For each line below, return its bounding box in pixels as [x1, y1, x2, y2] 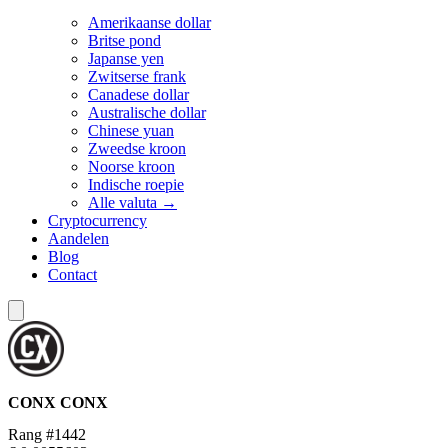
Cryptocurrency [48, 212, 147, 229]
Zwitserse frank [88, 68, 186, 85]
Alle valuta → [88, 194, 177, 211]
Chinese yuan [88, 122, 174, 139]
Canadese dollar [88, 86, 189, 103]
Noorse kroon [88, 158, 175, 175]
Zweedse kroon [88, 140, 186, 157]
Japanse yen [88, 50, 164, 67]
